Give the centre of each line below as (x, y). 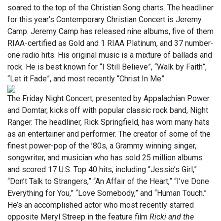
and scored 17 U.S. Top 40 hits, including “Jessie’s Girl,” (102, 170)
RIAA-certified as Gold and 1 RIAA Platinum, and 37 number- (110, 43)
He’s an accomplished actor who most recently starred (101, 205)
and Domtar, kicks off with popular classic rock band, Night (108, 110)
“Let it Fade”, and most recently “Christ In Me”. (87, 79)
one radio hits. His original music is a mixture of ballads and (110, 55)
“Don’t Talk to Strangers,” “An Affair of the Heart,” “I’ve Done (108, 182)
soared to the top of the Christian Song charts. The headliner (110, 8)
